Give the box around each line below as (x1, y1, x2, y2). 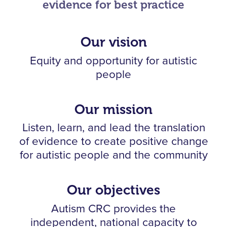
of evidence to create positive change (19, 136, 208, 148)
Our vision (80, 34, 147, 51)
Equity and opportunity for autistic (30, 55, 197, 67)
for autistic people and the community (19, 149, 208, 162)
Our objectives (67, 182, 160, 199)
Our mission (74, 101, 153, 118)
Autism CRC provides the (51, 203, 176, 215)
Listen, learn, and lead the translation (22, 122, 205, 134)
